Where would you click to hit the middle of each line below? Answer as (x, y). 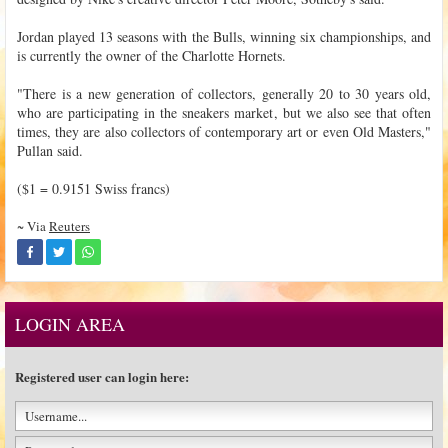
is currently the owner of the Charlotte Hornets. (151, 55)
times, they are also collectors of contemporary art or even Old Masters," (224, 131)
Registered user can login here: (102, 376)
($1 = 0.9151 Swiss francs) (93, 188)
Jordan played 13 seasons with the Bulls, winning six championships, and (224, 36)
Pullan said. (50, 150)
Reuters (69, 225)
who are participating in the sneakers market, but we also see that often (224, 112)
